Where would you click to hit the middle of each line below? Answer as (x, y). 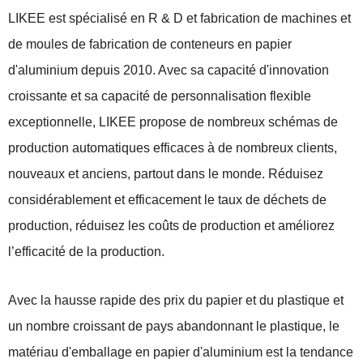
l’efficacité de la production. (86, 252)
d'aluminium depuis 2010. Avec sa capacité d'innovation (169, 70)
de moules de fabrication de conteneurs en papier (150, 44)
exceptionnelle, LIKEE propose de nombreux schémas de (173, 122)
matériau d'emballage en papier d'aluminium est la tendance (181, 352)
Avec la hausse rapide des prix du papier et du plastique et (176, 300)
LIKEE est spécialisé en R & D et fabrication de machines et (179, 18)
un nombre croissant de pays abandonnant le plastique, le (174, 326)
